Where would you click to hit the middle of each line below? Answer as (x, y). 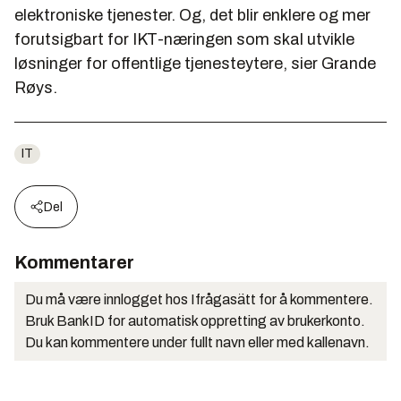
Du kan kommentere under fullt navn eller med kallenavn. (197, 343)
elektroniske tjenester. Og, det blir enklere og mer (192, 16)
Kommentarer (74, 263)
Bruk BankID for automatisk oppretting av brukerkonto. (195, 321)
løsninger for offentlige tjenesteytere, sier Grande (195, 64)
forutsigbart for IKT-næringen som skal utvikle (184, 40)
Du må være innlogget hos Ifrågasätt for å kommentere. (199, 300)
